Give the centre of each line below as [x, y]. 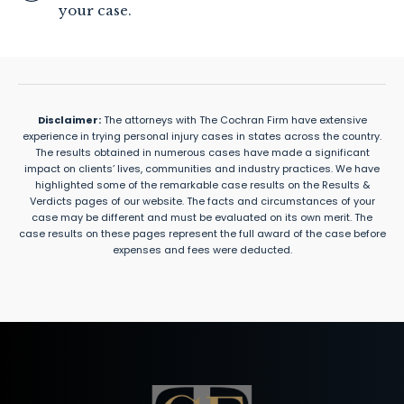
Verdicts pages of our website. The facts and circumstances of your [202, 202]
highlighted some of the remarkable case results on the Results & [202, 185]
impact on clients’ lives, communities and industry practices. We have [202, 169]
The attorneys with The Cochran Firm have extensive [234, 120]
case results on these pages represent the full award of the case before [202, 234]
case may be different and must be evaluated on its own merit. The [202, 218]
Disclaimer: [69, 120]
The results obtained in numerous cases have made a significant [202, 153]
